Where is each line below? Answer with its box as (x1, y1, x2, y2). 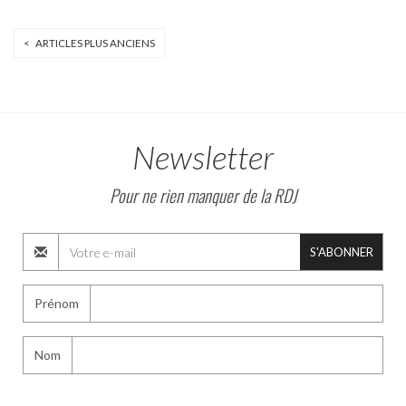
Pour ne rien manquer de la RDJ (110, 182, 296, 208)
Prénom (34, 295, 79, 311)
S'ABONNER (310, 245, 373, 259)
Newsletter (132, 137, 274, 177)
